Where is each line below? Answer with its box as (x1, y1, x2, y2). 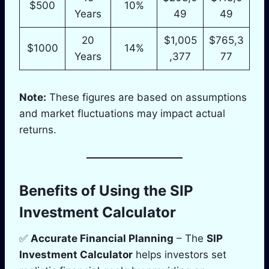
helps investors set (133, 248, 226, 261)
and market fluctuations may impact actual (19, 107, 225, 119)
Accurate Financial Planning (31, 232, 174, 244)
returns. (19, 123, 56, 136)
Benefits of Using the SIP (19, 181, 193, 199)
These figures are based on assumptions (46, 91, 247, 103)
